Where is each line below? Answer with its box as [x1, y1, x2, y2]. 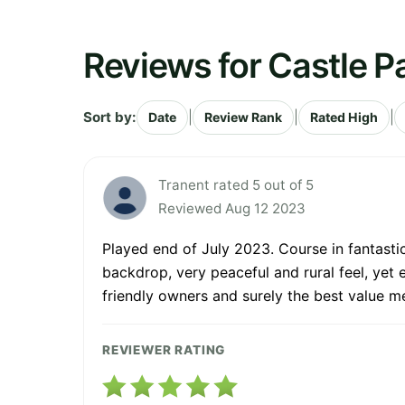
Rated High [310, 108, 378, 125]
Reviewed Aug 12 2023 [158, 199, 306, 217]
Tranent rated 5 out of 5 [158, 175, 314, 193]
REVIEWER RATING [102, 342, 226, 357]
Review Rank [204, 108, 282, 125]
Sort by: [83, 108, 137, 126]
